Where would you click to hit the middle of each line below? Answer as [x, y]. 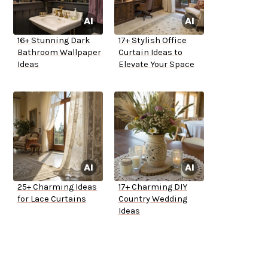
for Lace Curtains [52, 199]
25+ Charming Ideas [57, 187]
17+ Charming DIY [153, 187]
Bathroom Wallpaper [59, 53]
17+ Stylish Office [153, 41]
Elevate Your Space [156, 65]
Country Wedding [153, 199]
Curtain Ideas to [150, 53]
